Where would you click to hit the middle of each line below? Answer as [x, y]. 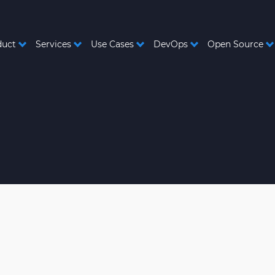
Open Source [235, 44]
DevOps [171, 44]
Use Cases [112, 44]
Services [53, 44]
